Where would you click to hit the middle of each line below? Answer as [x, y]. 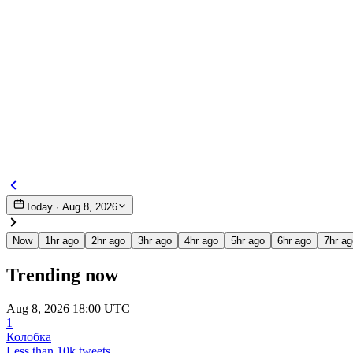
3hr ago [155, 240]
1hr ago [62, 240]
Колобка [29, 336]
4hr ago [201, 240]
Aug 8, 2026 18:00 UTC [68, 308]
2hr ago [108, 240]
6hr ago [294, 240]
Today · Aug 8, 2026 [71, 206]
